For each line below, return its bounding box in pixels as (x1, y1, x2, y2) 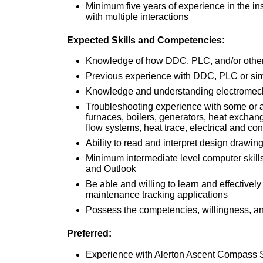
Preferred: (67, 228, 112, 239)
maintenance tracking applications (86, 190, 228, 200)
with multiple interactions (86, 12, 188, 22)
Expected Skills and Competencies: (67, 35, 225, 46)
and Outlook (86, 164, 136, 174)
